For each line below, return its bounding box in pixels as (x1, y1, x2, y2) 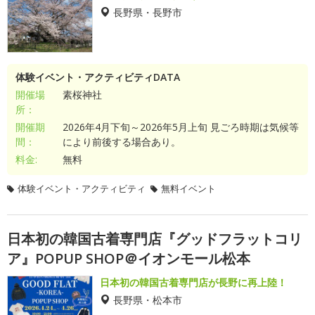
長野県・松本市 (113, 295, 182, 304)
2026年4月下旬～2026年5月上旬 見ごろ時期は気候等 (62, 120, 299, 134)
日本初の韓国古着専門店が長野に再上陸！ (100, 276, 287, 289)
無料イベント (161, 182, 216, 195)
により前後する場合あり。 (62, 135, 181, 148)
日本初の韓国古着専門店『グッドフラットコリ (7, 229, 302, 248)
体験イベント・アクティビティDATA (15, 70, 180, 84)
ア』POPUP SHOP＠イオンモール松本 (7, 249, 250, 268)
